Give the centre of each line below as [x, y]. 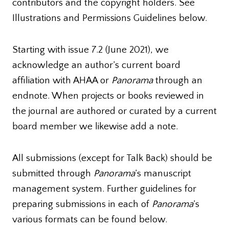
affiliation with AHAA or [62, 80]
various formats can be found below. [90, 219]
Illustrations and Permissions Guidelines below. [110, 18]
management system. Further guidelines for [104, 189]
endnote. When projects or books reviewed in [108, 96]
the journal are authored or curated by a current [114, 111]
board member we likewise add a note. [95, 126]
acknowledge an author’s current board [96, 65]
